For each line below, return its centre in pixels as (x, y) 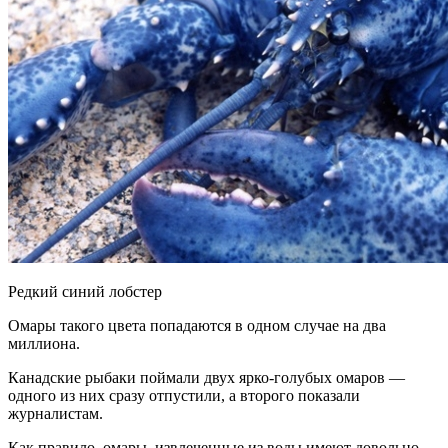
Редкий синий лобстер (85, 291)
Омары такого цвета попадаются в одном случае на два (197, 325)
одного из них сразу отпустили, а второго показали (184, 395)
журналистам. (55, 413)
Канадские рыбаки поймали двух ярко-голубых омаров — (206, 377)
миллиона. (44, 343)
